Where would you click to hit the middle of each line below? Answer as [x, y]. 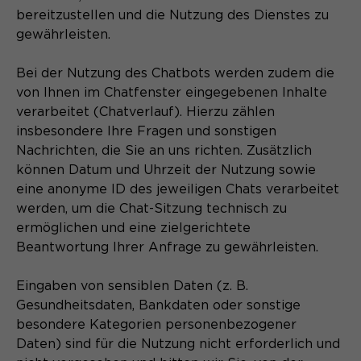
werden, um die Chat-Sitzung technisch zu [151, 208]
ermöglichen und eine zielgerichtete [133, 228]
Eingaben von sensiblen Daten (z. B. [132, 286]
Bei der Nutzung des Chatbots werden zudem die [175, 73]
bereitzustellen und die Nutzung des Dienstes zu [172, 15]
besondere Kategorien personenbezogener [156, 324]
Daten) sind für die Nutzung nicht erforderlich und [178, 344]
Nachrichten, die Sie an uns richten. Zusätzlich [164, 150]
